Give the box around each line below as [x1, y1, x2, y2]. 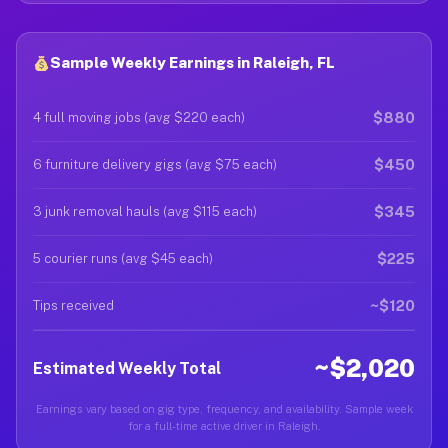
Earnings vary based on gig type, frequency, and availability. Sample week [35, 403, 413, 415]
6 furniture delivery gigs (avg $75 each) [33, 157, 277, 172]
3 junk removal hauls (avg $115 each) [33, 204, 257, 219]
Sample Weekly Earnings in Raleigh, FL [50, 54, 336, 71]
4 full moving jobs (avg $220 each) [33, 110, 245, 125]
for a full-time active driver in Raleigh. [127, 420, 321, 432]
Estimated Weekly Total [33, 358, 221, 378]
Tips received [33, 298, 114, 313]
